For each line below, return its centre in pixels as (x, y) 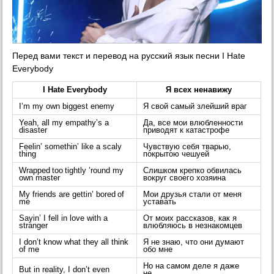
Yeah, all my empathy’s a (64, 123)
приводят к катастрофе (187, 131)
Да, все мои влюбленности (193, 123)
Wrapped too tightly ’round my (72, 171)
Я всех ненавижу (199, 90)
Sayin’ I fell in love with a (64, 219)
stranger (34, 226)
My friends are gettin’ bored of (72, 195)
